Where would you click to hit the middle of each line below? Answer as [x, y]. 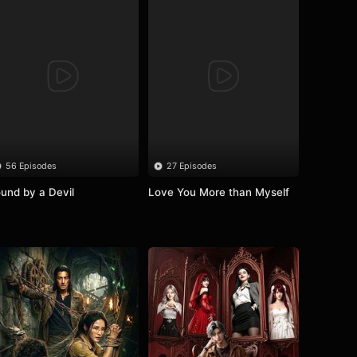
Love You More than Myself [218, 192]
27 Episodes [191, 166]
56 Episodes [31, 166]
